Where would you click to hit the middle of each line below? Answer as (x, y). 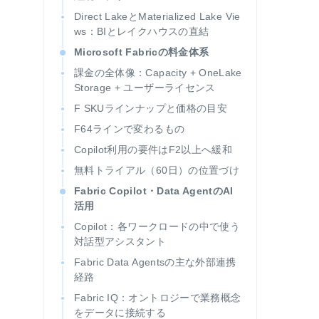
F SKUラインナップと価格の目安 (151, 108)
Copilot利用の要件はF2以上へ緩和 (153, 150)
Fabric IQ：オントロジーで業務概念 (158, 298)
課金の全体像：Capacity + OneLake (158, 73)
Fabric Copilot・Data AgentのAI (154, 191)
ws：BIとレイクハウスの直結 (142, 31)
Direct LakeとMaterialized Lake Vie (157, 16)
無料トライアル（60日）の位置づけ (157, 170)
